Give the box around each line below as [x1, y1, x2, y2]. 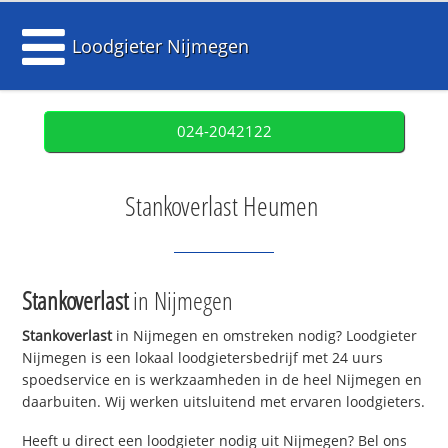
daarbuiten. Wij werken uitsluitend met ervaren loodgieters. [22, 392, 426, 412]
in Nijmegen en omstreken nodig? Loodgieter [112, 326, 418, 346]
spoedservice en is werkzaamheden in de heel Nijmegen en [22, 370, 423, 390]
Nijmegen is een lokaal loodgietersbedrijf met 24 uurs [22, 348, 384, 368]
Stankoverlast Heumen [125, 188, 318, 224]
